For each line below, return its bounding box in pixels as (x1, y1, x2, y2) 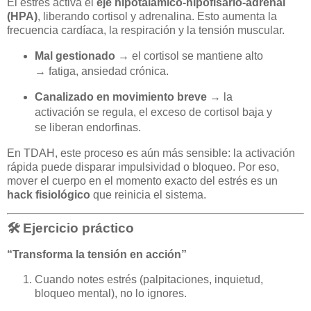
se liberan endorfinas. (34, 121, 141, 134)
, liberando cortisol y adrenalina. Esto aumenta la (37, 10, 277, 22)
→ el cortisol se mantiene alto (115, 49, 263, 62)
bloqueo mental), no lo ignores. (35, 287, 187, 299)
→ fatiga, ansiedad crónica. (34, 65, 169, 77)
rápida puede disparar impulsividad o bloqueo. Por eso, (7, 161, 279, 174)
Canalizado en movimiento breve (34, 91, 207, 103)
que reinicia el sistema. (90, 189, 206, 201)
